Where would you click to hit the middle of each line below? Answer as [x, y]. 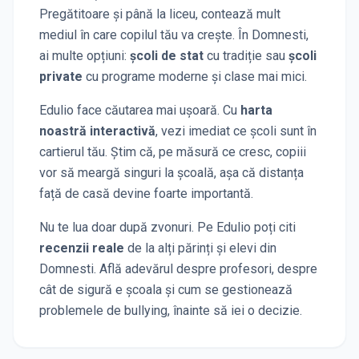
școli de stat [167, 55]
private [61, 76]
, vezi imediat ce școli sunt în [236, 131]
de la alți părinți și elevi [190, 248]
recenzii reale [82, 248]
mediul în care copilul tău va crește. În [144, 34]
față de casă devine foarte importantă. [146, 193]
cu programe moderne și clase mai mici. [195, 76]
